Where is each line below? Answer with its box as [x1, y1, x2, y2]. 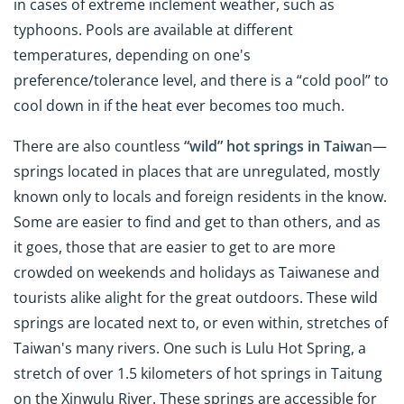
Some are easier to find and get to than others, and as [14, 211, 381, 232]
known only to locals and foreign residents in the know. [14, 186, 387, 207]
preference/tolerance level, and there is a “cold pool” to [14, 69, 389, 90]
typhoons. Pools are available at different [14, 19, 293, 40]
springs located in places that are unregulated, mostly [14, 161, 380, 181]
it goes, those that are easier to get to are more [14, 236, 335, 257]
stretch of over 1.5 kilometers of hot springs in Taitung [14, 363, 382, 383]
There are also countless [14, 135, 184, 156]
